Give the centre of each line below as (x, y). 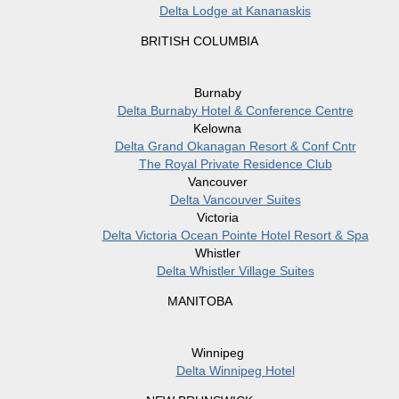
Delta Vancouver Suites (235, 200)
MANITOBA (199, 301)
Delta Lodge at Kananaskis (235, 11)
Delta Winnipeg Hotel (235, 371)
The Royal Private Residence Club (235, 164)
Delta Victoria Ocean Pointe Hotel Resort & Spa (235, 236)
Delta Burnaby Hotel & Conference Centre (235, 111)
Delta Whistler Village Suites (235, 271)
